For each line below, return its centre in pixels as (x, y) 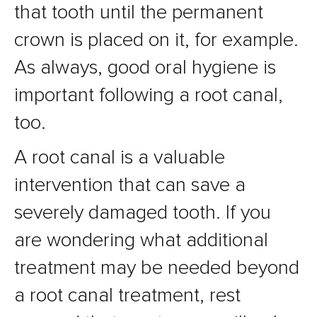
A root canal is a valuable (120, 157)
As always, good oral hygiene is (145, 68)
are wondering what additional (141, 240)
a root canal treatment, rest (127, 295)
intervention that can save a (130, 185)
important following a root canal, (149, 95)
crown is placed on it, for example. (156, 40)
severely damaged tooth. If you (143, 213)
